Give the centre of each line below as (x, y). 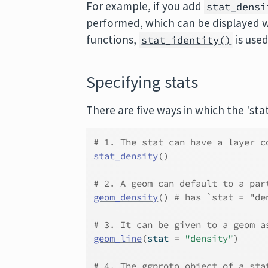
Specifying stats (142, 82)
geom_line (118, 238)
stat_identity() (186, 40)
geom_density (126, 197)
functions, (113, 39)
